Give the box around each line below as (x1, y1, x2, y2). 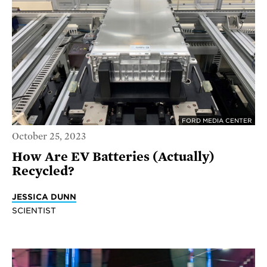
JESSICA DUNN (12, 192, 76, 202)
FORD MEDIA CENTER (182, 116, 252, 124)
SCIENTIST (12, 206, 56, 216)
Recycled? (12, 164, 74, 179)
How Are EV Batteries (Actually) (12, 150, 215, 164)
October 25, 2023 (12, 131, 86, 142)
